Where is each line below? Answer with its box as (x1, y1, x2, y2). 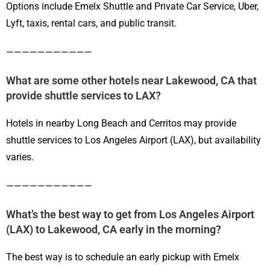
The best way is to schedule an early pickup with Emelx (6, 251, 239, 263)
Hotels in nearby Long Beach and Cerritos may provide (6, 118, 236, 130)
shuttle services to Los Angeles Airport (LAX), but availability (6, 134, 261, 146)
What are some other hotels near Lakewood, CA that (6, 74, 257, 87)
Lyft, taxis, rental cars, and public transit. (6, 17, 177, 30)
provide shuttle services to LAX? (6, 89, 161, 102)
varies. (6, 151, 34, 163)
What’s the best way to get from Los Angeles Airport (6, 208, 254, 221)
